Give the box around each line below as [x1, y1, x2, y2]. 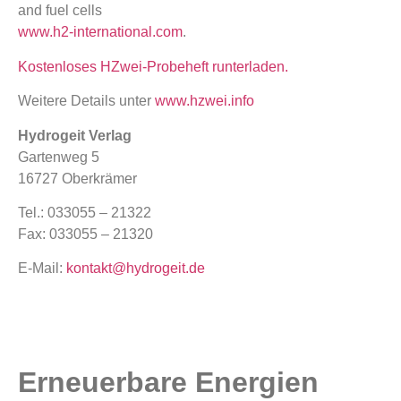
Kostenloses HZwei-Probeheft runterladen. [18, 58, 288, 74]
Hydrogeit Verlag [18, 127, 132, 143]
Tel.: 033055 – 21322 [18, 204, 151, 220]
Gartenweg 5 [18, 149, 99, 165]
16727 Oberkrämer [18, 170, 137, 186]
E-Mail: [18, 260, 66, 277]
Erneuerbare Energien [18, 365, 319, 398]
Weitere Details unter [18, 93, 155, 109]
